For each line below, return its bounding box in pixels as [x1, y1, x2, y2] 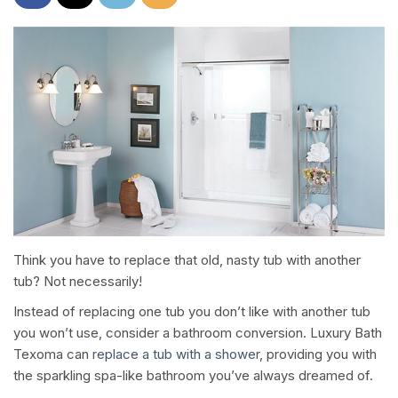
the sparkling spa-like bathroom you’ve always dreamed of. [13, 367, 373, 385]
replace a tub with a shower [89, 346, 259, 363]
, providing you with [259, 346, 377, 363]
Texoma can [13, 346, 89, 363]
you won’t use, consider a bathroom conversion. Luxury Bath [13, 324, 382, 342]
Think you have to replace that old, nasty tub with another [13, 251, 361, 269]
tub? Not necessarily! [13, 273, 142, 291]
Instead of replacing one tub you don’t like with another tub [13, 303, 370, 321]
